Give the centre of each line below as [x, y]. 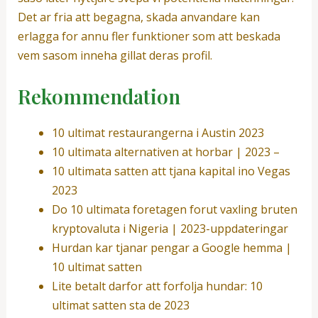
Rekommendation [99, 96]
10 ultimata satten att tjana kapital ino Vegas [171, 171]
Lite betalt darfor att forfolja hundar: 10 [157, 286]
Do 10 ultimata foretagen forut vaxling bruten [174, 209]
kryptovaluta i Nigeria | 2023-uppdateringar [170, 228]
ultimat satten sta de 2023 [120, 305]
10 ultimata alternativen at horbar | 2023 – [165, 152]
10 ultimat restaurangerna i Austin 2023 [158, 132]
